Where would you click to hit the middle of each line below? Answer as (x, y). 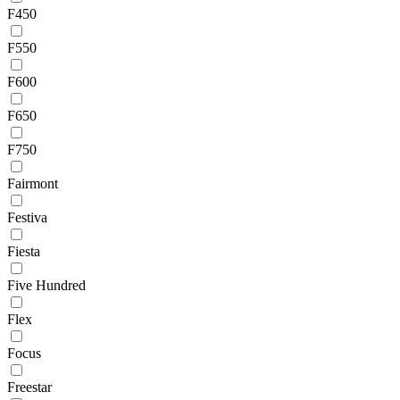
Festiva (27, 217)
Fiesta (24, 251)
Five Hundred (46, 285)
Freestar (29, 387)
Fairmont (33, 183)
